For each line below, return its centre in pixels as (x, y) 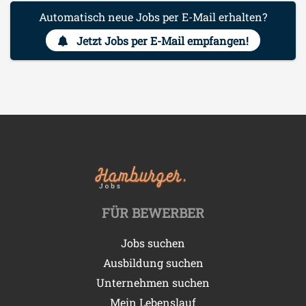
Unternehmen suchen (153, 282)
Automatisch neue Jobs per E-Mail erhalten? (153, 17)
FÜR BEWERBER (153, 212)
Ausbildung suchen (153, 262)
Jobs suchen (153, 242)
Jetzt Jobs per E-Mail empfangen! (162, 40)
